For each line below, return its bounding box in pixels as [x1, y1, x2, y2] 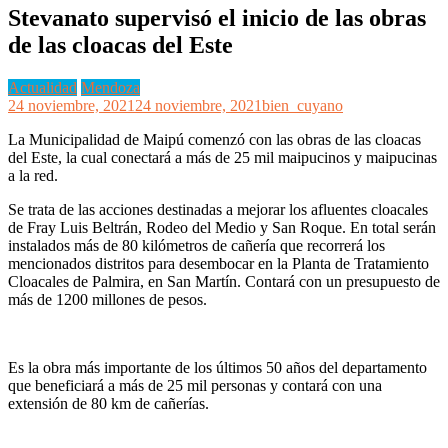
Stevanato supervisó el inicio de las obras [8, 4, 426, 31]
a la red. [8, 166, 58, 184]
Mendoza [81, 78, 140, 96]
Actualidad [8, 78, 77, 96]
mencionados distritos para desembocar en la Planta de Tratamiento [8, 254, 429, 272]
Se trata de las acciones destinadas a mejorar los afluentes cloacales [8, 200, 428, 218]
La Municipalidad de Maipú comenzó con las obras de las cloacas [8, 130, 421, 148]
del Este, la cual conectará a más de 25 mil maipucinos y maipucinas [8, 148, 437, 166]
